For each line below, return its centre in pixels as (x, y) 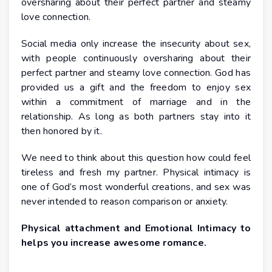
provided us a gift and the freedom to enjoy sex (136, 87)
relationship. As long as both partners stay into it (136, 116)
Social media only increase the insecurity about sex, (136, 43)
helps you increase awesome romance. (114, 243)
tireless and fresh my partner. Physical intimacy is (136, 172)
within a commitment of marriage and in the (136, 102)
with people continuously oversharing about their (136, 58)
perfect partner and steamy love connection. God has (136, 73)
